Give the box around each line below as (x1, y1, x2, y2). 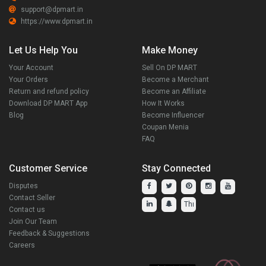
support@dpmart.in (21, 5, 83, 14)
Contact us (9, 205, 45, 214)
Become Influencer (142, 110, 204, 119)
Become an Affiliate (142, 87, 206, 96)
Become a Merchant (142, 75, 209, 84)
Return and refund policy (9, 87, 89, 96)
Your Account (9, 63, 53, 72)
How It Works (142, 99, 185, 107)
